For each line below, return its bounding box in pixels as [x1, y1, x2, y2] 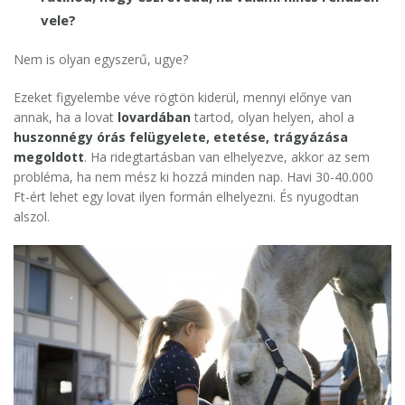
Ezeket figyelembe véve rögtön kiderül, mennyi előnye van [14, 89, 352, 107]
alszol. [14, 208, 50, 226]
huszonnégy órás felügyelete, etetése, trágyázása [14, 128, 348, 146]
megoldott [14, 148, 84, 166]
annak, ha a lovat [14, 108, 118, 127]
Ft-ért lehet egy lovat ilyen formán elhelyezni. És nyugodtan [14, 188, 359, 206]
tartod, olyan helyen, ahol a [194, 108, 354, 127]
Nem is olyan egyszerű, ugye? [14, 51, 188, 69]
